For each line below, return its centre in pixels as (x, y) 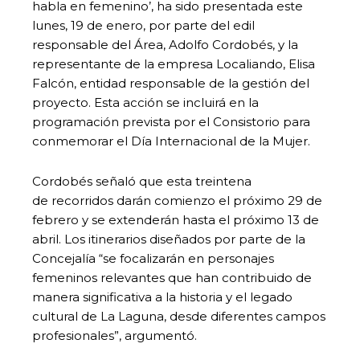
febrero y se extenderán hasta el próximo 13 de (176, 219)
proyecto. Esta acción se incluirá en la (145, 102)
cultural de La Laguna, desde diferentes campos (179, 316)
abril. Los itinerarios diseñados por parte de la (169, 239)
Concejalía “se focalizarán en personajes (153, 258)
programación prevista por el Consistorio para (171, 121)
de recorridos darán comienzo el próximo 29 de (177, 200)
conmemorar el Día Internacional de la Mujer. (171, 141)
